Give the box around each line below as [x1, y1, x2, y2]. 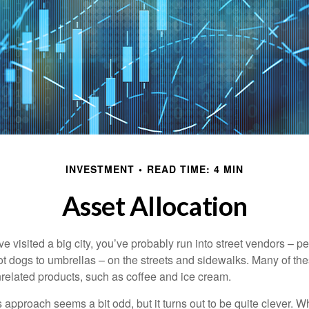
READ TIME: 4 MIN [147, 162, 243, 176]
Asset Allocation [61, 190, 248, 221]
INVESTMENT [66, 162, 134, 176]
